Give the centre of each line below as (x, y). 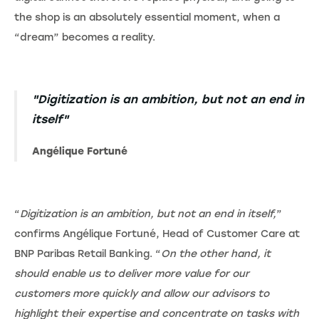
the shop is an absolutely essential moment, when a (147, 17)
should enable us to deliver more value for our (132, 273)
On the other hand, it (216, 253)
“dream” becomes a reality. (85, 37)
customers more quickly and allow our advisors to (142, 293)
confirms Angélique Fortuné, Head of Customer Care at (157, 234)
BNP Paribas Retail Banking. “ (88, 253)
